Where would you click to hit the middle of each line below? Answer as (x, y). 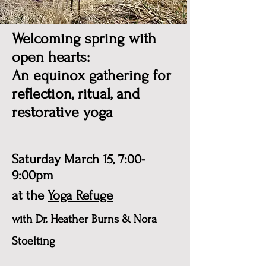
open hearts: (51, 57)
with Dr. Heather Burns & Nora (84, 219)
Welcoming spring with (84, 39)
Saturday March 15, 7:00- (79, 159)
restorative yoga (62, 112)
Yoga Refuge (80, 195)
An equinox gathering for (91, 75)
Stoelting (34, 241)
